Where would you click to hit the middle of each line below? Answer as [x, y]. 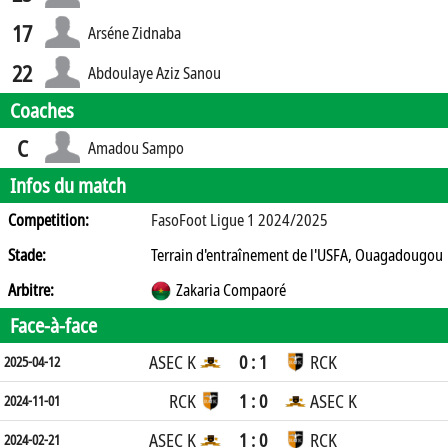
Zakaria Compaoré [231, 290]
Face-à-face [53, 325]
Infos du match [68, 185]
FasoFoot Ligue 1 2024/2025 [240, 220]
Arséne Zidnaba [134, 32]
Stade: [27, 255]
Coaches [42, 110]
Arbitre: [31, 290]
